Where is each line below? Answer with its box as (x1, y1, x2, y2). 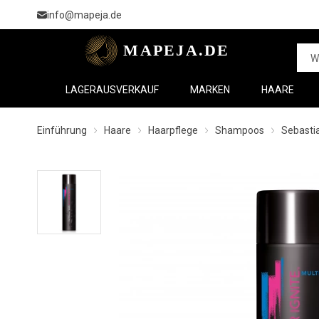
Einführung (37, 125, 87, 136)
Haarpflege (148, 125, 198, 136)
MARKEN (190, 84, 230, 95)
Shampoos (215, 125, 264, 136)
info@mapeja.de (47, 9, 122, 21)
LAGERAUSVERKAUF (66, 84, 159, 95)
